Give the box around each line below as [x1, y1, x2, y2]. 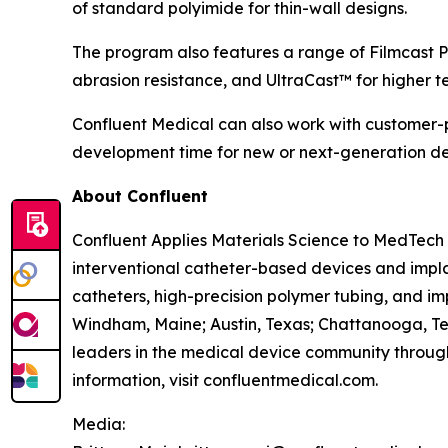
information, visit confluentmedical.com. [72, 370, 378, 390]
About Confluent [72, 186, 208, 206]
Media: [72, 414, 125, 434]
